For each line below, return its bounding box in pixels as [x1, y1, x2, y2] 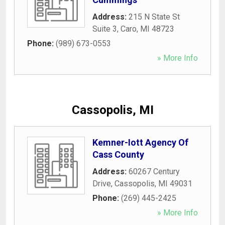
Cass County [92, 149, 144, 160]
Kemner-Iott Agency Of [92, 137, 188, 148]
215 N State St [129, 12, 180, 22]
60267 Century [129, 166, 180, 176]
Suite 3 [92, 24, 117, 34]
